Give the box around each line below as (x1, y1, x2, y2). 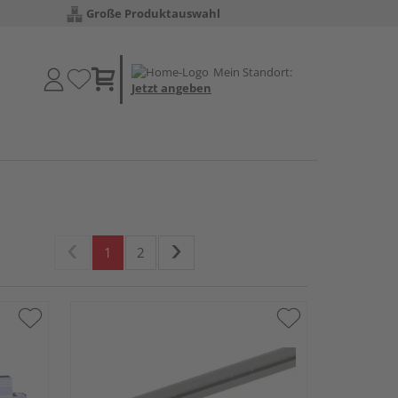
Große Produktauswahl (86, 5, 220, 21)
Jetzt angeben (131, 79, 211, 96)
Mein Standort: (213, 63, 292, 80)
